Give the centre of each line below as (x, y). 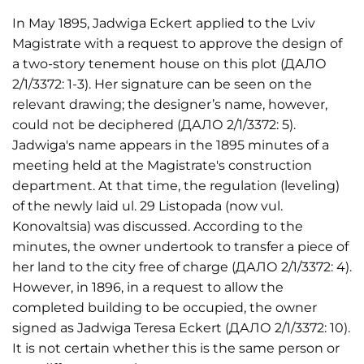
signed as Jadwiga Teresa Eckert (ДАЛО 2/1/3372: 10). (181, 328)
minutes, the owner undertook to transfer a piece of (180, 247)
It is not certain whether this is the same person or (176, 348)
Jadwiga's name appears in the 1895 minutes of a (171, 145)
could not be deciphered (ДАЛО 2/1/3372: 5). (154, 125)
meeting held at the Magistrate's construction (162, 165)
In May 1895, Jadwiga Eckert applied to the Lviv (164, 23)
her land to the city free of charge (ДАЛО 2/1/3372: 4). (182, 267)
